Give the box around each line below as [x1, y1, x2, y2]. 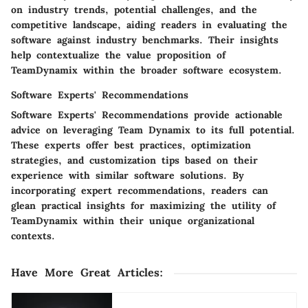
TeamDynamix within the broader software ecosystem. [11, 64, 282, 76]
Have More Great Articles [11, 265, 159, 279]
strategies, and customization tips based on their [11, 154, 258, 166]
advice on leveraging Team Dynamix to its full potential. [11, 124, 295, 136]
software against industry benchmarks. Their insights [11, 34, 278, 46]
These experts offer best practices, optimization [11, 139, 251, 151]
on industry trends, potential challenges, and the [11, 3, 257, 16]
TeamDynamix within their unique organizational [11, 214, 254, 227]
